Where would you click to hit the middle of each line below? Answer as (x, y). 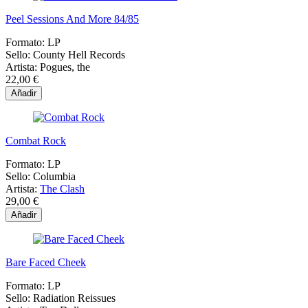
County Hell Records (79, 55)
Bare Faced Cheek (46, 263)
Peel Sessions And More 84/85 (72, 19)
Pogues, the (65, 67)
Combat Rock (36, 141)
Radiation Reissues (74, 298)
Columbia (54, 177)
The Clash (62, 189)
